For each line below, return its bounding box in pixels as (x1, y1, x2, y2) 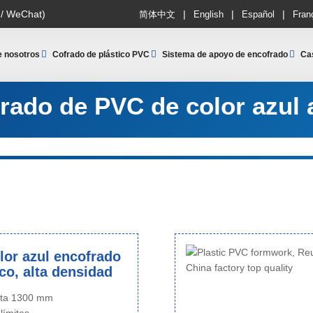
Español (242, 8, 275, 20)
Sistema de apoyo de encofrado (162, 49, 288, 59)
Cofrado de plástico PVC (52, 49, 150, 59)
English (194, 8, 224, 20)
